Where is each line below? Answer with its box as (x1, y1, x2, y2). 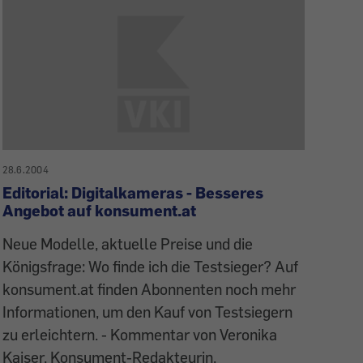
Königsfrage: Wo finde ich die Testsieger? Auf (2, 256, 298, 275)
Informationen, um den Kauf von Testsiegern (2, 301, 293, 321)
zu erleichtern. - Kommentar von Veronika (2, 324, 277, 344)
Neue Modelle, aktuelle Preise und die (2, 233, 253, 253)
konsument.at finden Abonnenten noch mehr (2, 279, 296, 298)
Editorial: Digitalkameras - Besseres (2, 182, 263, 202)
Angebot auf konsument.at (2, 200, 196, 220)
